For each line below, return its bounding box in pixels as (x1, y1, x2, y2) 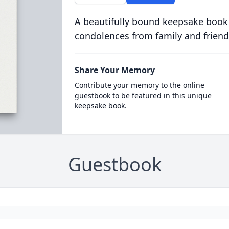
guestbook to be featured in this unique (74, 90, 212, 100)
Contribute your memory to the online (74, 80, 204, 90)
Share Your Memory (74, 64, 155, 76)
